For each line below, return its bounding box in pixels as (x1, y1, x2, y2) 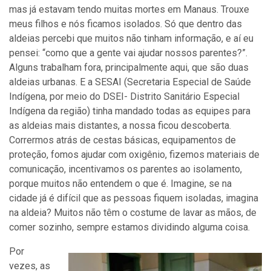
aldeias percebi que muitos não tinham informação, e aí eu (9, 33, 253, 44)
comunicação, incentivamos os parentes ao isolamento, (9, 163, 242, 175)
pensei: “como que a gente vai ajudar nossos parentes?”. (9, 47, 247, 59)
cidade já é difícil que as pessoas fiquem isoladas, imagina (9, 192, 258, 204)
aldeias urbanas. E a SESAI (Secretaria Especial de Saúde (9, 76, 251, 88)
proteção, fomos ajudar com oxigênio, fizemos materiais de (9, 149, 260, 160)
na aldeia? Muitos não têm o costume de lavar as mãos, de (9, 207, 256, 218)
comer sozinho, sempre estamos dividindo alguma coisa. (9, 221, 250, 233)
